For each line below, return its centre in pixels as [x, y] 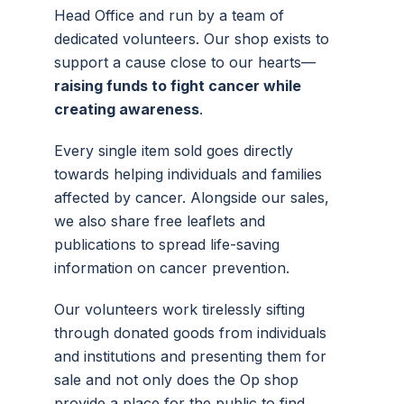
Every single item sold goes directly [174, 151]
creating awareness [127, 109]
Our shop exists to [266, 39]
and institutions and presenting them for [190, 356]
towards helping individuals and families [188, 174]
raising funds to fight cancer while [178, 86]
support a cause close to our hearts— [185, 62]
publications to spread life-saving [167, 244]
